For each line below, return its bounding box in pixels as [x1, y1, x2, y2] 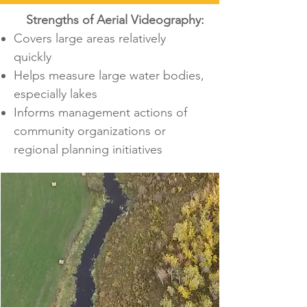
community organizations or [14, 123, 166, 138]
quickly [14, 49, 51, 64]
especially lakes [14, 86, 97, 101]
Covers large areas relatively [14, 31, 166, 46]
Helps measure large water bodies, [14, 68, 204, 83]
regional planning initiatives [14, 142, 162, 157]
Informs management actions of [14, 105, 187, 120]
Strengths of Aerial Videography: [15, 12, 204, 27]
